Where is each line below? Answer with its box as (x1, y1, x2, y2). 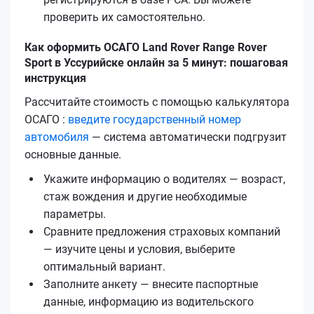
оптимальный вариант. (43, 259, 165, 273)
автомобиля (25, 130, 89, 144)
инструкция (25, 71, 86, 85)
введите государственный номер (68, 112, 241, 126)
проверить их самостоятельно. (43, 10, 205, 24)
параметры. (43, 207, 106, 221)
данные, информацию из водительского (43, 294, 254, 308)
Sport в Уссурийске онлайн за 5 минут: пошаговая (25, 55, 288, 69)
